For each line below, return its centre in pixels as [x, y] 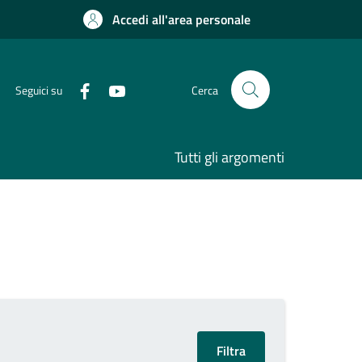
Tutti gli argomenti [229, 157]
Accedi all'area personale [181, 19]
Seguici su [39, 90]
